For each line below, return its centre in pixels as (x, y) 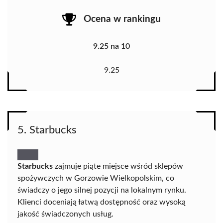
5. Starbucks (47, 130)
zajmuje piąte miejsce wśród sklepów (118, 167)
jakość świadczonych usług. (65, 214)
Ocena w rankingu (122, 19)
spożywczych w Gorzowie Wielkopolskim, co (96, 178)
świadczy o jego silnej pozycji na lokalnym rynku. (102, 190)
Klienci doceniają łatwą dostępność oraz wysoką (102, 202)
